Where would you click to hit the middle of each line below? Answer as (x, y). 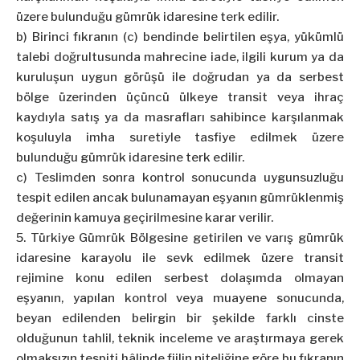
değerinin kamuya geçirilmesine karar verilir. (145, 218)
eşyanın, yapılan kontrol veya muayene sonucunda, (180, 299)
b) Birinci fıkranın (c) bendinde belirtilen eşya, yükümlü (180, 37)
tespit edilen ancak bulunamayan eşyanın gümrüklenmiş (180, 198)
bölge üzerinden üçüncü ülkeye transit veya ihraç (180, 98)
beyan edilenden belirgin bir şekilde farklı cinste (180, 319)
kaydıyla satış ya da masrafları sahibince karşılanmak (180, 118)
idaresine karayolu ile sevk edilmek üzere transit (180, 258)
